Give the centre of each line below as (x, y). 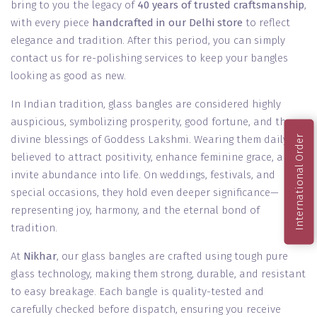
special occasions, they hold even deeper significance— (145, 193)
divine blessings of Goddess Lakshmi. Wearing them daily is (155, 140)
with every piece (51, 23)
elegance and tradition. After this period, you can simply (148, 41)
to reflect (266, 23)
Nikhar (40, 257)
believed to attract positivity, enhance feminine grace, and (153, 157)
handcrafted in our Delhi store (167, 23)
